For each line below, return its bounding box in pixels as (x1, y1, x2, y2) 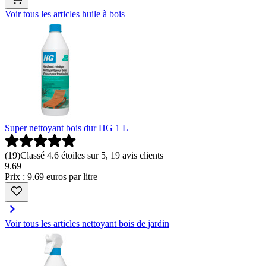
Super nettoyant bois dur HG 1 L (5, 123, 128, 133)
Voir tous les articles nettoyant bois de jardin (5, 218, 169, 229)
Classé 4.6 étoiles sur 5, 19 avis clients (20, 150, 163, 160)
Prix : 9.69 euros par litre (5, 172, 97, 182)
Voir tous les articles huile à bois (5, 9, 125, 19)
